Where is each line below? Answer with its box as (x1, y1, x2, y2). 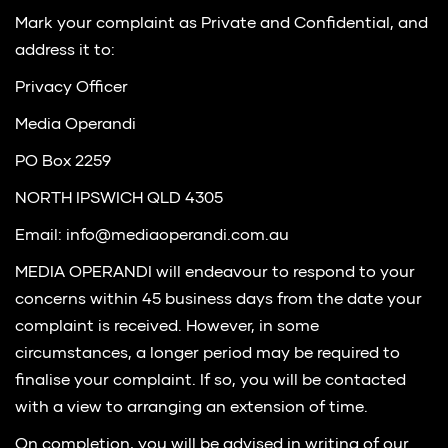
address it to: (15, 43, 115, 59)
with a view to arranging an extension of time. (15, 400, 368, 416)
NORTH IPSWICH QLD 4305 (15, 191, 223, 207)
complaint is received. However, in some (15, 319, 319, 335)
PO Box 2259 (15, 154, 111, 170)
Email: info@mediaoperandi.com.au (15, 228, 289, 244)
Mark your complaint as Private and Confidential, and (15, 16, 428, 32)
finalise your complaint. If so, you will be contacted (15, 373, 406, 389)
